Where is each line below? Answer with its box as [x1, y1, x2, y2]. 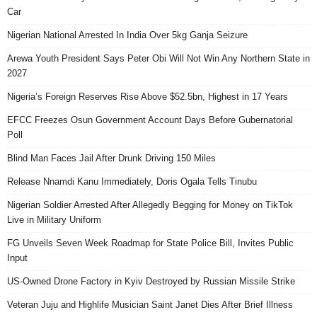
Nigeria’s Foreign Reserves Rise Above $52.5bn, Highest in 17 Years [7, 91, 288, 102]
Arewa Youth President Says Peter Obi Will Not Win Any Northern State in [7, 52, 310, 64]
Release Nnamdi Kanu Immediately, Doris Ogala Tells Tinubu [7, 175, 257, 187]
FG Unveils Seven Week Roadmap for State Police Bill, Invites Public [7, 237, 294, 248]
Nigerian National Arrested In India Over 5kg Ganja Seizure [7, 29, 248, 40]
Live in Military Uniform [7, 214, 101, 225]
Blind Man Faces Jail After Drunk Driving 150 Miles [7, 152, 216, 163]
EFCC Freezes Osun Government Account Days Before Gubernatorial [7, 114, 293, 125]
